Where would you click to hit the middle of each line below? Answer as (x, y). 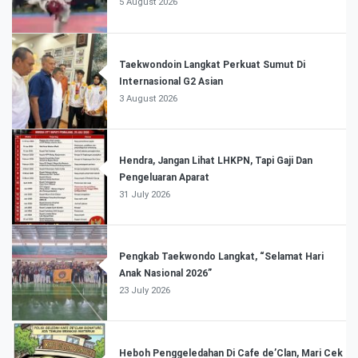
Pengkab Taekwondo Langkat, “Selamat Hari (222, 257)
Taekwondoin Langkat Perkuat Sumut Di (213, 64)
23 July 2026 (145, 291)
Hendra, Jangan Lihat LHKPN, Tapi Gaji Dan (216, 160)
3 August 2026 (149, 98)
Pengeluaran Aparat (165, 177)
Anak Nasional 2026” (166, 274)
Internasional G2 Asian (171, 81)
